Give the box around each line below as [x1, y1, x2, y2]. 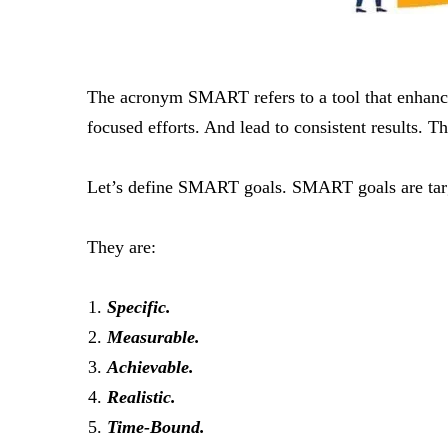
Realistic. [107, 387, 176, 407]
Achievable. [107, 357, 194, 377]
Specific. [107, 297, 171, 317]
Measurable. [107, 327, 200, 347]
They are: [87, 237, 156, 257]
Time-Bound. [107, 417, 205, 437]
